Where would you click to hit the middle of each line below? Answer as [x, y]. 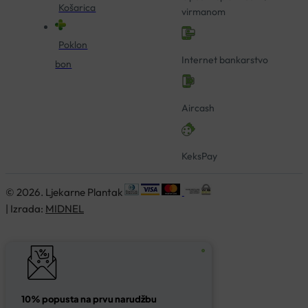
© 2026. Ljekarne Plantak [64, 192]
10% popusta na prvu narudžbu [89, 299]
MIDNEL [65, 209]
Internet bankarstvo [225, 60]
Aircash [198, 108]
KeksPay [200, 156]
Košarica [77, 8]
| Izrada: [25, 209]
